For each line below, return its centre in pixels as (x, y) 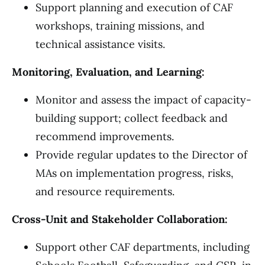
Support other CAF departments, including (143, 247)
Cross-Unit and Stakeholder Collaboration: (120, 219)
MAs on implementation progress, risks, (135, 173)
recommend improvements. (105, 136)
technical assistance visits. (100, 44)
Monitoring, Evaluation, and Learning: (108, 72)
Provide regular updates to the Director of (141, 155)
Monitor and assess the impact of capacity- (143, 100)
